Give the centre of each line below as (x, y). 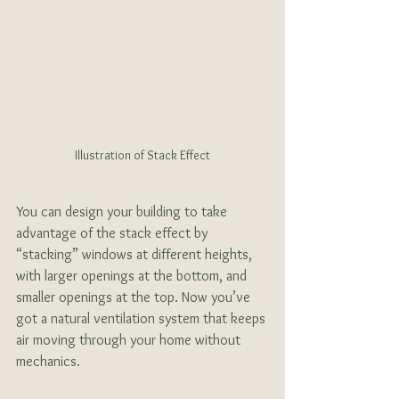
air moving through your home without (130, 340)
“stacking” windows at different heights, (136, 255)
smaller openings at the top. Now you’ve (135, 297)
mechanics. (48, 362)
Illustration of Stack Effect (142, 155)
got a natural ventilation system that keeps (142, 319)
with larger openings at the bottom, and (133, 276)
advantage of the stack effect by (114, 233)
